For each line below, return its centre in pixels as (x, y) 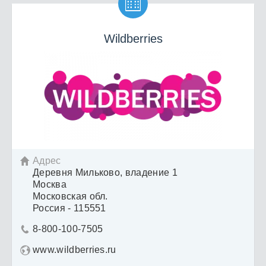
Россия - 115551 (69, 208)
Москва (50, 185)
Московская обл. (70, 197)
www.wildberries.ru (75, 250)
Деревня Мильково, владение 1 (105, 173)
